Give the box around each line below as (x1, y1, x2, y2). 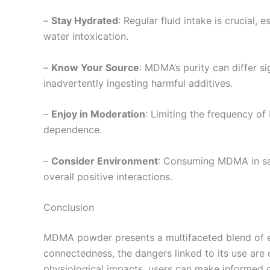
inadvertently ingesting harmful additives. (43, 77, 233, 89)
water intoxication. (43, 30, 128, 43)
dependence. (43, 124, 102, 136)
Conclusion (43, 201, 94, 214)
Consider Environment (51, 154, 158, 167)
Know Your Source (51, 61, 139, 74)
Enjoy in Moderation (51, 108, 145, 121)
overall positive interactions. (43, 170, 172, 183)
